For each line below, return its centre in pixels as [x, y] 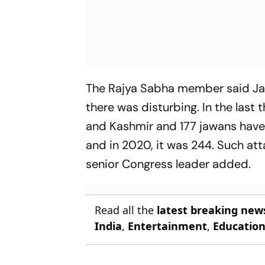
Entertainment [168, 226]
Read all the [126, 210]
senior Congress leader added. [169, 164]
